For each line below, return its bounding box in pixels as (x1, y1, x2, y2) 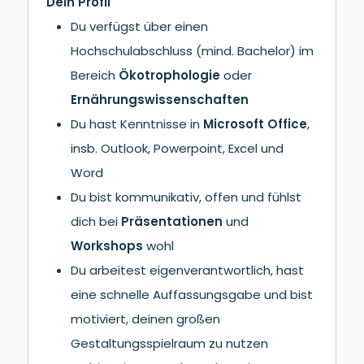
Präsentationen (121, 212, 227, 230)
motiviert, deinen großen (71, 310, 221, 327)
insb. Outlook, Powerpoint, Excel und (71, 139, 284, 157)
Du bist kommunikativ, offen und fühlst (71, 188, 302, 206)
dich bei (71, 212, 122, 230)
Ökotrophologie (119, 66, 224, 84)
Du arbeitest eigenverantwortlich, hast (71, 261, 305, 279)
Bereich (71, 66, 119, 84)
